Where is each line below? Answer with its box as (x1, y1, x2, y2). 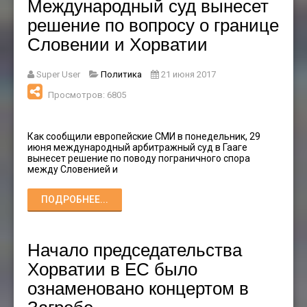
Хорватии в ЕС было (27, 254, 197, 280)
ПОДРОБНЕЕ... (41, 193, 108, 205)
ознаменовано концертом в (27, 273, 249, 299)
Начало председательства (27, 235, 242, 261)
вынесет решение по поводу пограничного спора (27, 152, 250, 164)
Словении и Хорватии (27, 29, 208, 56)
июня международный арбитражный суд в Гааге (27, 141, 247, 153)
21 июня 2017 (161, 69, 216, 79)
